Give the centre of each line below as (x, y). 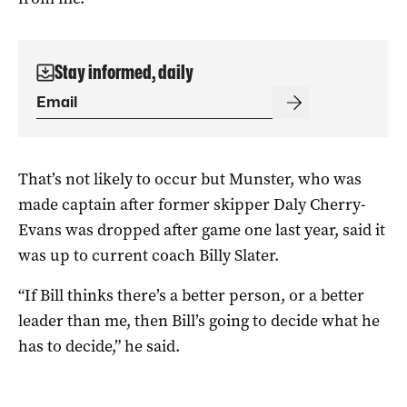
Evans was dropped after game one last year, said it (202, 229)
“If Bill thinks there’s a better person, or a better (191, 295)
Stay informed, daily (124, 72)
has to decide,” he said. (99, 346)
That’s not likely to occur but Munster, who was (190, 179)
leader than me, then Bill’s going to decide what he (199, 320)
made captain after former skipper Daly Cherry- (192, 204)
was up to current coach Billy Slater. (149, 255)
